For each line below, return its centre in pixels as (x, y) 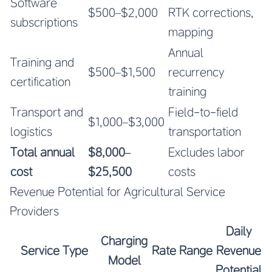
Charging (124, 240)
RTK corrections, (211, 12)
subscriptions (44, 22)
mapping (191, 32)
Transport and (47, 112)
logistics (31, 131)
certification (40, 81)
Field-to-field (203, 112)
